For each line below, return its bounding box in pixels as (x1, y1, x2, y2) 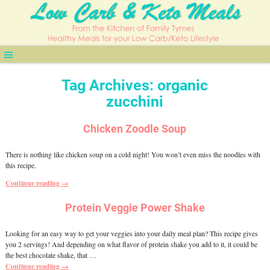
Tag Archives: (61, 77, 158, 95)
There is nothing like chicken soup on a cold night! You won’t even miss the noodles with (5, 149, 260, 159)
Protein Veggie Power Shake (64, 202, 205, 215)
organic (157, 77, 209, 95)
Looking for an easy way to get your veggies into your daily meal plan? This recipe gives (5, 228, 258, 238)
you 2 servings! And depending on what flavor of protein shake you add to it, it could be (5, 239, 257, 249)
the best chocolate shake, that (5, 250, 89, 260)
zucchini (106, 93, 164, 111)
